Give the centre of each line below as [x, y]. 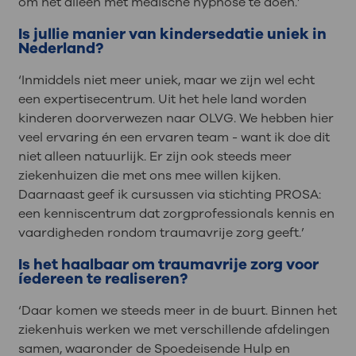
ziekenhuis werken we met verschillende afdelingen [174, 329]
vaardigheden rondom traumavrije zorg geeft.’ [161, 233]
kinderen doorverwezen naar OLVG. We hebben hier [176, 119]
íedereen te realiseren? [103, 279]
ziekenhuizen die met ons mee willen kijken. [149, 176]
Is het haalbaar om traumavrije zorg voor [168, 265]
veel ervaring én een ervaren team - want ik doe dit [174, 138]
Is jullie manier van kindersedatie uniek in [172, 35]
